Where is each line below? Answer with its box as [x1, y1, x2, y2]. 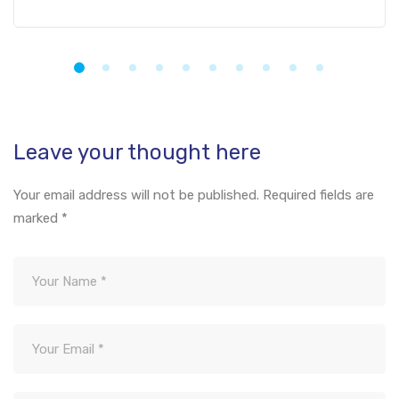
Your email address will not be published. [13, 187, 259, 204]
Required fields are [263, 187, 374, 204]
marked [13, 210, 61, 227]
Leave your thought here [13, 140, 261, 166]
